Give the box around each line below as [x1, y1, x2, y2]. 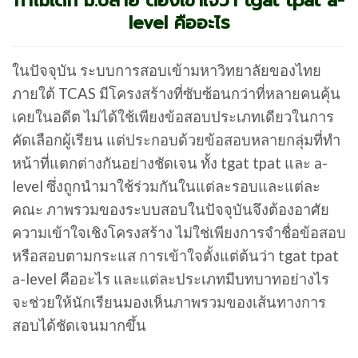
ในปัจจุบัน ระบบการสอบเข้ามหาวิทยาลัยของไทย [12, 61, 321, 79]
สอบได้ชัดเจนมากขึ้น [12, 316, 146, 334]
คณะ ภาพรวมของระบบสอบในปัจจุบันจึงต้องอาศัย [12, 200, 329, 218]
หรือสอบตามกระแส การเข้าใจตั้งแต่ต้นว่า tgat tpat [12, 246, 339, 265]
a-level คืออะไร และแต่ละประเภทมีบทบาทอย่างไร [12, 269, 329, 288]
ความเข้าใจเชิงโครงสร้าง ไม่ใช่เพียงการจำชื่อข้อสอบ [12, 223, 346, 241]
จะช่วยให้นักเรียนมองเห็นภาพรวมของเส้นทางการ [12, 292, 326, 311]
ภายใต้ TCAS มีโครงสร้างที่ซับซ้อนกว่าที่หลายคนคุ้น [12, 84, 340, 102]
